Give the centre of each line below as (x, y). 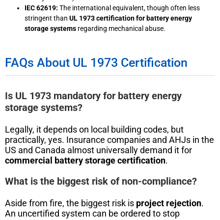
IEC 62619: (41, 8)
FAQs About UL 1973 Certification (96, 62)
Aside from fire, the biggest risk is (70, 203)
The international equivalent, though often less (129, 8)
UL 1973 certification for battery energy (131, 18)
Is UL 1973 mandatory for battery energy (93, 96)
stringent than (47, 18)
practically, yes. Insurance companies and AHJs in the (110, 139)
